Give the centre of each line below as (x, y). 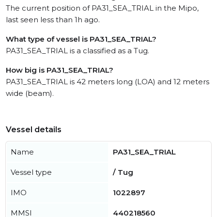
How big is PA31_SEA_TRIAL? (60, 70)
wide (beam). (30, 93)
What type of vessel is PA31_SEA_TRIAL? (81, 39)
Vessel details (34, 130)
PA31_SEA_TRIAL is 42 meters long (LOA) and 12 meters (108, 82)
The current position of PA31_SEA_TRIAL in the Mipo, (102, 8)
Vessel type (31, 172)
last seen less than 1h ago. (53, 20)
